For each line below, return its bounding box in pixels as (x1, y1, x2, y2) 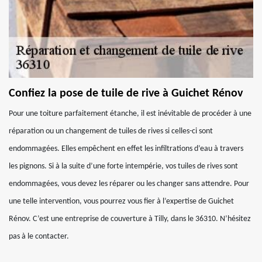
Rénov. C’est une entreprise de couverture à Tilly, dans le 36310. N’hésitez (9, 215, 251, 223)
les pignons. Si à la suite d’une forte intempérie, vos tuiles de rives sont (9, 162, 238, 171)
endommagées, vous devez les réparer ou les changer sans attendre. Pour (9, 180, 249, 188)
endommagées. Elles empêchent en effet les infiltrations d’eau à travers (9, 144, 243, 153)
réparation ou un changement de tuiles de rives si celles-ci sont (9, 127, 213, 136)
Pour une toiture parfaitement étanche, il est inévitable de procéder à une (9, 109, 251, 118)
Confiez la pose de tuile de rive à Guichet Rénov (9, 88, 243, 99)
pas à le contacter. (9, 232, 69, 241)
